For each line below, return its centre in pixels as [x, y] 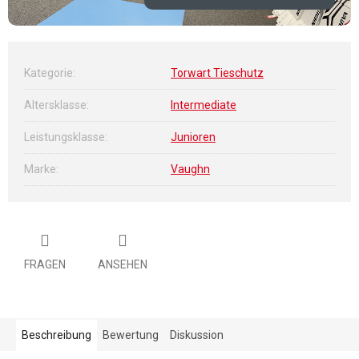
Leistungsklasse [65, 137]
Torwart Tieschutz [217, 73]
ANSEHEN [123, 264]
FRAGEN [45, 264]
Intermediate [204, 105]
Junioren [193, 137]
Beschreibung [56, 335]
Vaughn [190, 169]
